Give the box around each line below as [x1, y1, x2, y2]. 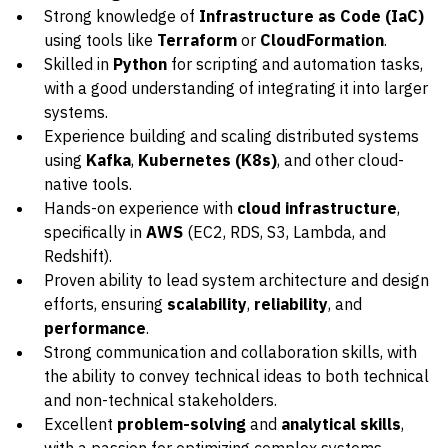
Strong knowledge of [44, 6, 199, 26]
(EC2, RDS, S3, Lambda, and [183, 222, 386, 242]
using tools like [44, 30, 157, 50]
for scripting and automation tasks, [167, 54, 423, 74]
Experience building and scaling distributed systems [44, 126, 419, 146]
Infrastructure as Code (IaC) [199, 6, 424, 26]
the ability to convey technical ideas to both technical [44, 366, 429, 386]
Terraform [157, 30, 237, 50]
